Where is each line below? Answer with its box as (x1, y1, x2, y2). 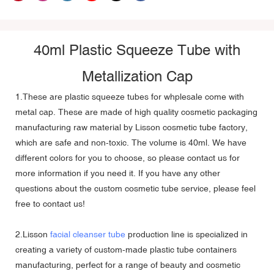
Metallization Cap (81, 67, 193, 84)
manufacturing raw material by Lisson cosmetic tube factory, (15, 122, 248, 132)
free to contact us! (15, 198, 85, 209)
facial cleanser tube (50, 229, 125, 239)
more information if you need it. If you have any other (15, 168, 220, 178)
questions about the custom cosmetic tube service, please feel (15, 183, 256, 193)
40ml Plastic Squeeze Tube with (34, 41, 240, 58)
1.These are (15, 91, 65, 102)
